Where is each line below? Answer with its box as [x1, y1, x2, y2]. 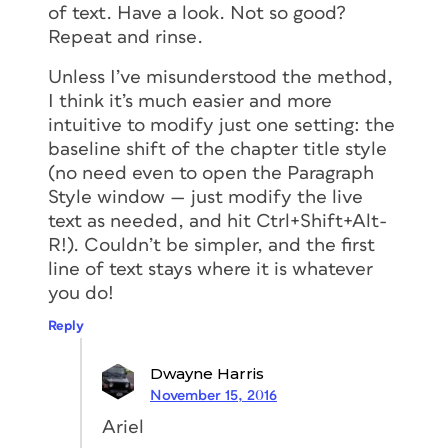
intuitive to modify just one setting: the [48, 115, 395, 135]
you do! [48, 283, 114, 303]
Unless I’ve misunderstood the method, [48, 67, 393, 87]
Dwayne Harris [150, 363, 264, 383]
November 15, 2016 [150, 387, 277, 403]
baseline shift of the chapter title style [48, 139, 387, 159]
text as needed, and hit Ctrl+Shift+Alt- [48, 211, 387, 231]
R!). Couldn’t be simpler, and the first [48, 235, 375, 255]
